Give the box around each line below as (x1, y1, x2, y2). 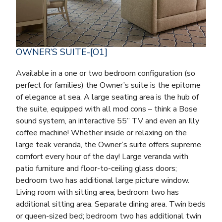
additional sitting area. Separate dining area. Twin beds (16, 199, 206, 210)
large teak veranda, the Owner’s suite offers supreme (16, 139, 201, 151)
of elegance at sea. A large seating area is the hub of (16, 92, 199, 103)
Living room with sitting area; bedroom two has (16, 187, 179, 198)
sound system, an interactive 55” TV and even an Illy (16, 115, 199, 127)
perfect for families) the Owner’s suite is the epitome (16, 80, 201, 91)
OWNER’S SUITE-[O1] (16, 46, 108, 58)
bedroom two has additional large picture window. (16, 175, 189, 186)
